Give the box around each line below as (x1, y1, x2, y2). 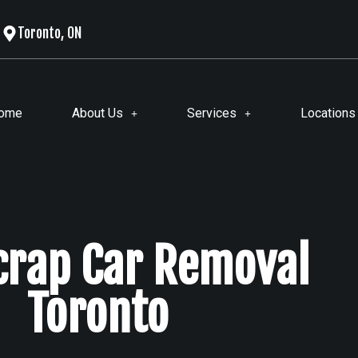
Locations (300, 105, 356, 121)
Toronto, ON (17, 24, 82, 42)
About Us (71, 105, 123, 121)
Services (186, 105, 237, 121)
